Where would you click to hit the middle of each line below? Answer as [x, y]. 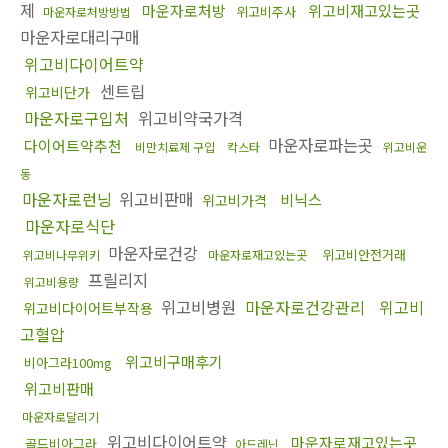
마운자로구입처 [76, 117]
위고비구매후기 [174, 361]
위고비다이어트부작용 [88, 307]
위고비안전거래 [364, 254]
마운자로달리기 [60, 416]
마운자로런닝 [67, 198]
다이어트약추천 [73, 145]
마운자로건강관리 [305, 306]
